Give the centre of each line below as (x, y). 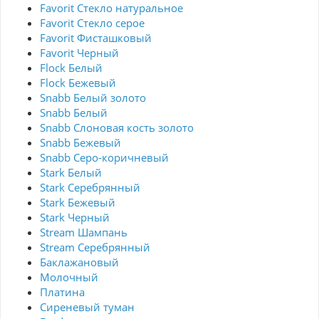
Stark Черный (75, 218)
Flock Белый (71, 68)
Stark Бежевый (78, 203)
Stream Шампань (84, 232)
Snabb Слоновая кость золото (117, 128)
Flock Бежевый (78, 83)
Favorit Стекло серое (92, 23)
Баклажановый (79, 262)
